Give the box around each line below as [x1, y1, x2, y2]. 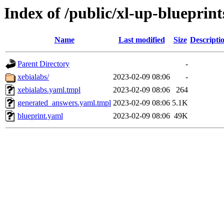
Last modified [118, 35, 165, 44]
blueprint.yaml [17, 111, 63, 120]
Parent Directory [17, 59, 69, 68]
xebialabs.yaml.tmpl [17, 85, 80, 94]
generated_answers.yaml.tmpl [17, 98, 111, 107]
